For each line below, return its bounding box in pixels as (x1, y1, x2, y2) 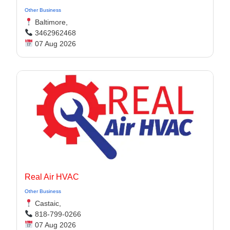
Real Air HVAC (25, 172, 79, 181)
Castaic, (32, 199, 61, 207)
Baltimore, (32, 18, 68, 26)
